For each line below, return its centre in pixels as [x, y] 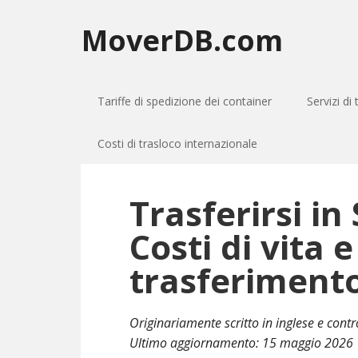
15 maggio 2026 [308, 343]
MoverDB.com [182, 40]
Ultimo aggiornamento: [196, 343]
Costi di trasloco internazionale [177, 143]
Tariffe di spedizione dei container [185, 101]
